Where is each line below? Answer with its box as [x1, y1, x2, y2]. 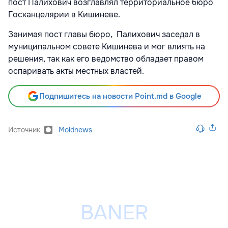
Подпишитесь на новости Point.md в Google [39, 91, 202, 102]
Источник [8, 125, 40, 135]
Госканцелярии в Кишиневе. [8, 9, 120, 20]
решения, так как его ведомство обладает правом [8, 53, 204, 65]
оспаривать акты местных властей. [8, 66, 144, 77]
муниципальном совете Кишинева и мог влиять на [8, 41, 205, 52]
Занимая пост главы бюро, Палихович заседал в [8, 29, 200, 40]
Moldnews [59, 125, 92, 135]
